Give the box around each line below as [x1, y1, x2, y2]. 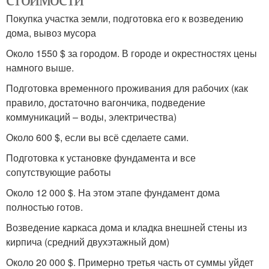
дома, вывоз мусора [6, 26, 96, 40]
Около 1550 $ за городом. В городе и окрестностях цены [6, 46, 257, 61]
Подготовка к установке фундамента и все [6, 151, 196, 165]
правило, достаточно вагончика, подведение [6, 95, 205, 110]
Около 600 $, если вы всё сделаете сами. [6, 130, 189, 145]
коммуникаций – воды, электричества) [6, 110, 177, 124]
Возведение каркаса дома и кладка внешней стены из [6, 220, 247, 235]
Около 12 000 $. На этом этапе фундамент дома [6, 186, 220, 200]
